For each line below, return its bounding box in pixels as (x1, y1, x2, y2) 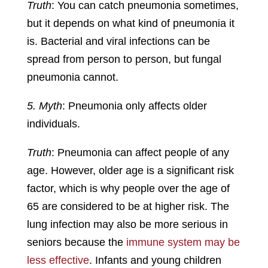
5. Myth (26, 100, 62, 112)
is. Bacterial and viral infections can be (26, 35, 210, 48)
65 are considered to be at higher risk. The (26, 200, 229, 213)
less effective (26, 254, 89, 267)
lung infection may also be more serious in (26, 218, 228, 231)
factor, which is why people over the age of (26, 182, 230, 195)
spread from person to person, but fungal (26, 53, 221, 66)
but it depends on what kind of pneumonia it (26, 17, 234, 30)
